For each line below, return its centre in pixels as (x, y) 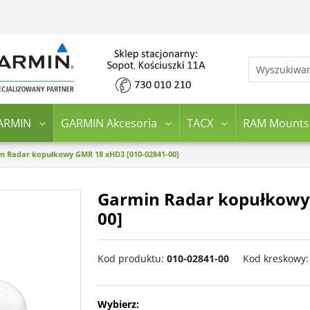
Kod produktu (129, 258)
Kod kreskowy (274, 258)
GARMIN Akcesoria (109, 123)
